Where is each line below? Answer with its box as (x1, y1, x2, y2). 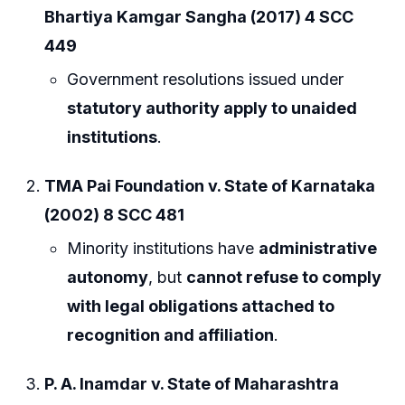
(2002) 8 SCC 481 (44, 204, 185, 224)
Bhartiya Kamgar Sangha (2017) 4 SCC (44, 6, 354, 26)
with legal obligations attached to (67, 297, 335, 316)
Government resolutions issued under (67, 70, 344, 89)
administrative (259, 239, 378, 259)
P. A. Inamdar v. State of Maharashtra (44, 373, 340, 393)
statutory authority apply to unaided (67, 99, 358, 118)
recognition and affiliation (67, 325, 275, 345)
